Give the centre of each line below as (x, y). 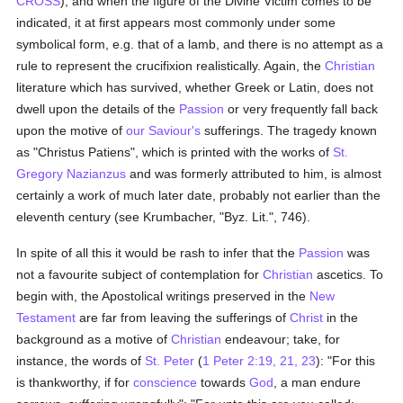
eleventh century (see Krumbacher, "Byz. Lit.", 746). (164, 217)
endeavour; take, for (281, 339)
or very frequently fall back (301, 109)
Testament (46, 318)
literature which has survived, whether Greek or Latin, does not (195, 87)
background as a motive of (94, 339)
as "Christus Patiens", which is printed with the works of (175, 152)
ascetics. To (349, 274)
